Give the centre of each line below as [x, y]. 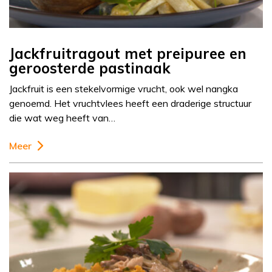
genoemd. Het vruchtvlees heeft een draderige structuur [130, 104]
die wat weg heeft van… [62, 118]
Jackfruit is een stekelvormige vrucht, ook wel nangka [124, 89]
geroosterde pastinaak [90, 68]
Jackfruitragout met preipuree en [128, 54]
